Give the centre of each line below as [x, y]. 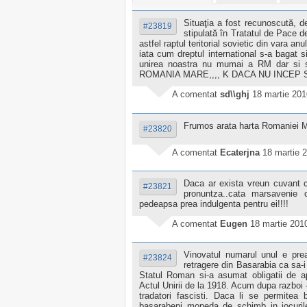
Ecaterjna [240, 152]
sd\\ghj [235, 95]
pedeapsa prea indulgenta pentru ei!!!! [214, 204]
